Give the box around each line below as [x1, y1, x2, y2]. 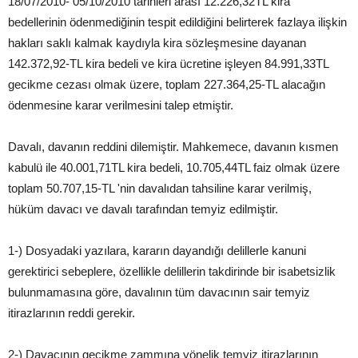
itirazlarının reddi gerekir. [8, 306, 135, 320]
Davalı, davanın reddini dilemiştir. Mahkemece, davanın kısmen [8, 140, 338, 154]
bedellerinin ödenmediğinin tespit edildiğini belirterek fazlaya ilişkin [8, 15, 347, 30]
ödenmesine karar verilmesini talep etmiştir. [8, 98, 233, 113]
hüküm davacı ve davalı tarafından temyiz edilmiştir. [8, 202, 278, 217]
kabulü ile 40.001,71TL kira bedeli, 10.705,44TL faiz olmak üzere [8, 161, 340, 175]
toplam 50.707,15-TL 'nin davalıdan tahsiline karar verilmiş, [8, 181, 312, 196]
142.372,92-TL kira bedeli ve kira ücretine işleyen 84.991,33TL [8, 57, 328, 71]
